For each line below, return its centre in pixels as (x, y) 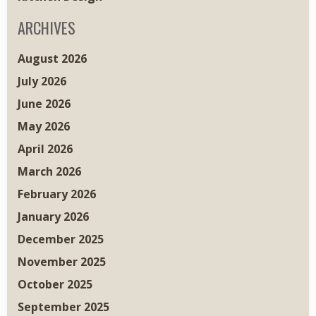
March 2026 (49, 172)
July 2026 (42, 81)
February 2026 (57, 194)
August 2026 (52, 59)
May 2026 (44, 127)
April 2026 (45, 149)
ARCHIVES (47, 28)
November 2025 (62, 262)
